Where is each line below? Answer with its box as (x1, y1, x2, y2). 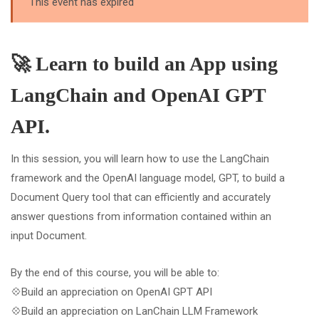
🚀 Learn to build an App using (11, 53, 278, 75)
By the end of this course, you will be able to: (11, 266, 219, 279)
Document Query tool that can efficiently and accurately (11, 191, 271, 204)
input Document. (11, 229, 87, 242)
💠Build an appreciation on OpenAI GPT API (11, 286, 212, 298)
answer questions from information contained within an (11, 210, 271, 223)
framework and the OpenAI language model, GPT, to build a (11, 172, 285, 184)
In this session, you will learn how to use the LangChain (11, 152, 269, 165)
